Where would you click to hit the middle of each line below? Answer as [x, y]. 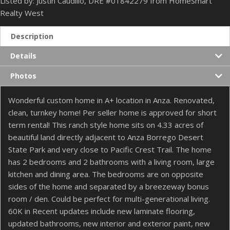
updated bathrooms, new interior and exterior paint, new [109, 223]
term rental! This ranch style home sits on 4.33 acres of [106, 124]
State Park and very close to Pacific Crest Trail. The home [110, 149]
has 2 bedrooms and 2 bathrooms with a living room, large [111, 161]
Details [23, 55]
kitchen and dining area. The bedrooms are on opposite [106, 174]
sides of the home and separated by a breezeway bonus [109, 186]
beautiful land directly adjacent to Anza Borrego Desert [106, 137]
